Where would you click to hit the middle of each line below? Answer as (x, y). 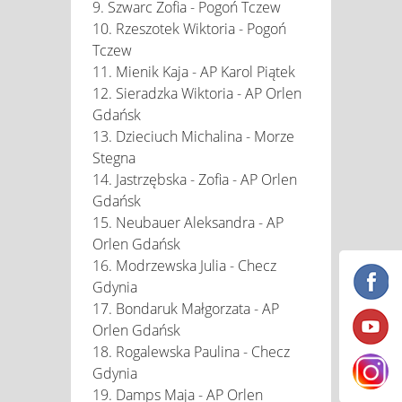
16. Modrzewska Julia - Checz (184, 265)
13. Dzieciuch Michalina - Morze (193, 136)
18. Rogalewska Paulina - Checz (191, 351)
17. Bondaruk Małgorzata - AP (186, 308)
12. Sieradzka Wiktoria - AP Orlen (197, 93)
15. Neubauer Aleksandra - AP (188, 222)
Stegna (114, 157)
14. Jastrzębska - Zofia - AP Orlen (195, 179)
